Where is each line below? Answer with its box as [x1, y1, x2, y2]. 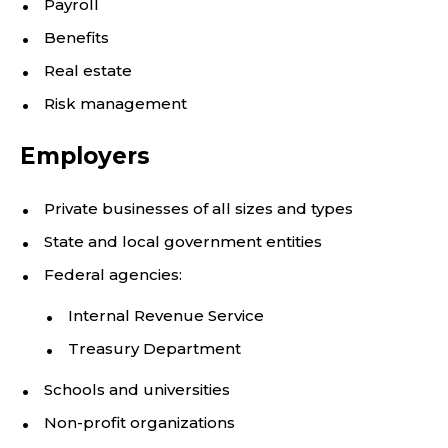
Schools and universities [44, 380, 230, 399]
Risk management [44, 94, 187, 113]
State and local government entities [44, 232, 322, 251]
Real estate [44, 61, 132, 80]
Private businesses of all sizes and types [44, 199, 353, 218]
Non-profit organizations [44, 413, 235, 432]
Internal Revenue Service [68, 306, 264, 325]
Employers [20, 142, 150, 170]
